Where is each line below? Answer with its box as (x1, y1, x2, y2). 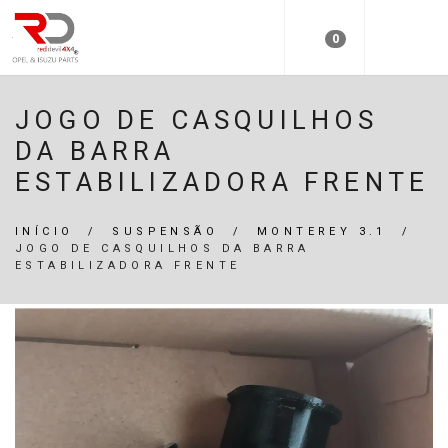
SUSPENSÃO (112, 225, 219, 238)
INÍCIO (15, 225, 74, 238)
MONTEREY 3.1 (257, 225, 387, 238)
